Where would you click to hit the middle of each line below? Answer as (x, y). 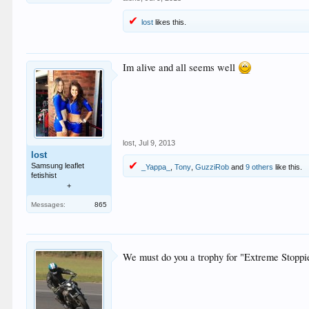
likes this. (170, 22)
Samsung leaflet (58, 165)
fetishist (44, 175)
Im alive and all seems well (181, 67)
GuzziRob (212, 167)
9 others (260, 167)
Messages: (49, 204)
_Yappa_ (156, 167)
